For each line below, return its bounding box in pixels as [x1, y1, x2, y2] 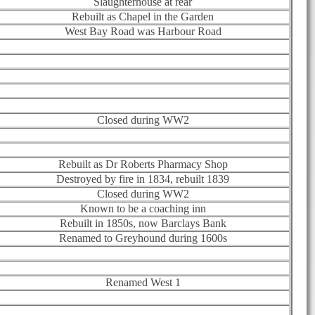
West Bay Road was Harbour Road [64, 25, 221, 37]
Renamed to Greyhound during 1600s [58, 231, 227, 244]
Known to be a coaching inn [79, 202, 206, 214]
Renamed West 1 [105, 276, 181, 288]
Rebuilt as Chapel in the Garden [72, 10, 214, 22]
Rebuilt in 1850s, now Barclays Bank [59, 217, 226, 229]
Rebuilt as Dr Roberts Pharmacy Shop [58, 157, 228, 170]
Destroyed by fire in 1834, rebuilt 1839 [56, 172, 229, 185]
